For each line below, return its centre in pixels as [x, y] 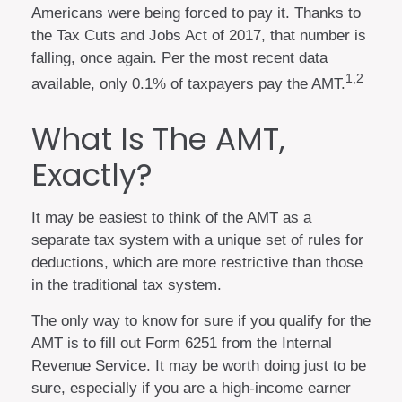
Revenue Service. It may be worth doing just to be [199, 366]
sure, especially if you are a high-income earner [191, 389]
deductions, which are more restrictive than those [197, 263]
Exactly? [92, 175]
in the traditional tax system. [127, 285]
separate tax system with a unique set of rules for [197, 240]
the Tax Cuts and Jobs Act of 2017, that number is [199, 35]
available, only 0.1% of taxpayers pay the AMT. [188, 83]
